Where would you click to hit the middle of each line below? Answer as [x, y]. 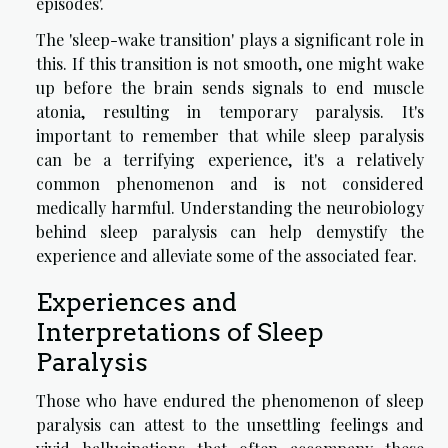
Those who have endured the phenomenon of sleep [230, 401]
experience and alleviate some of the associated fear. [226, 256]
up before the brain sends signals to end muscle [230, 88]
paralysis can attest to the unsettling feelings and [230, 425]
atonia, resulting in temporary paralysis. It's [230, 112]
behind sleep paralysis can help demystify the [230, 232]
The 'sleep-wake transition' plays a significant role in [230, 40]
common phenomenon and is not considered [230, 184]
